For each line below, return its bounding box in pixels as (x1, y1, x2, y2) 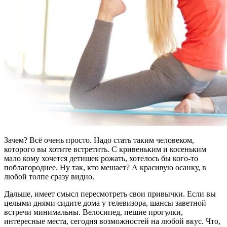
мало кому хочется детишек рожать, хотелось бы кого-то (4, 154, 198, 163)
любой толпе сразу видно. (4, 172, 94, 181)
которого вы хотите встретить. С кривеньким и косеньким (4, 144, 206, 154)
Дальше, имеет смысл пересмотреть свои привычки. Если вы (4, 189, 216, 198)
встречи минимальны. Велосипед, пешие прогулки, (4, 207, 183, 216)
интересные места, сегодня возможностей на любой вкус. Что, (4, 216, 220, 225)
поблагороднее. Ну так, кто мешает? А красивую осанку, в (4, 163, 206, 172)
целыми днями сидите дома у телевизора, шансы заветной (4, 198, 206, 207)
